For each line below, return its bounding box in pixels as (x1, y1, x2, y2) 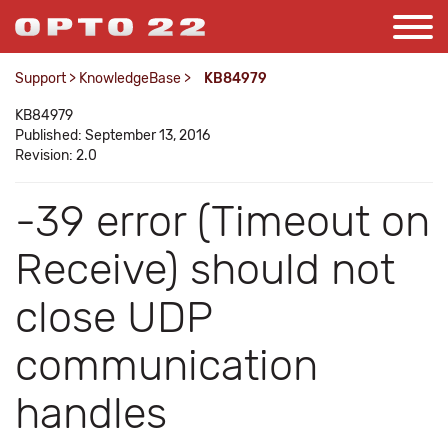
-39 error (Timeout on (15, 196, 430, 247)
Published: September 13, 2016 (15, 127, 210, 144)
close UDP (15, 292, 212, 343)
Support (15, 70, 66, 87)
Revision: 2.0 (15, 147, 97, 164)
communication (15, 340, 318, 391)
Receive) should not (15, 244, 395, 295)
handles (15, 388, 167, 439)
